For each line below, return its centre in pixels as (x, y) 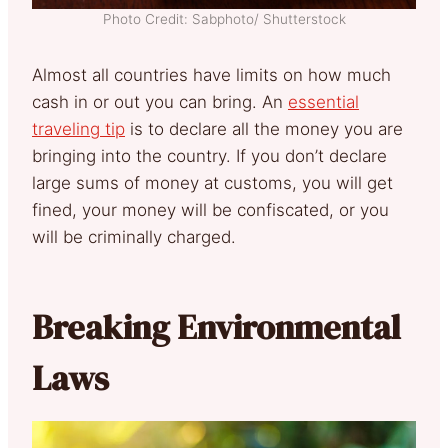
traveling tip (78, 128)
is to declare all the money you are (264, 128)
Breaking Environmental (216, 326)
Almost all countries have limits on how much (211, 74)
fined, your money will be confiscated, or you (210, 209)
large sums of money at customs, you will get (212, 182)
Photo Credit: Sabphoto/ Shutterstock (224, 18)
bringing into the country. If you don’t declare (209, 155)
